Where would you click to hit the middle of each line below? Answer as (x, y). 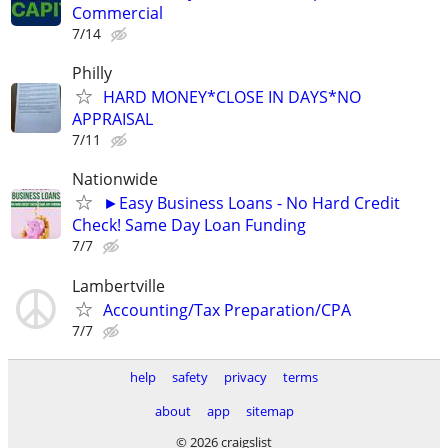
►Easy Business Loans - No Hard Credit (251, 203)
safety (190, 377)
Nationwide (115, 179)
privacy (245, 377)
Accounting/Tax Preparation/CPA (227, 309)
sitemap (269, 411)
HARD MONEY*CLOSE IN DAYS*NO (232, 97)
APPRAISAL (112, 119)
